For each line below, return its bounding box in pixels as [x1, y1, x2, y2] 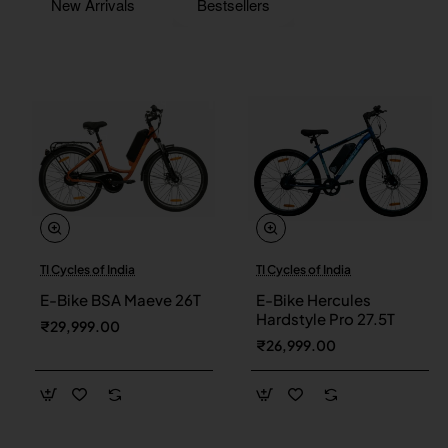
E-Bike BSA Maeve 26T [40, 289, 201, 309]
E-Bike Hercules [256, 289, 371, 309]
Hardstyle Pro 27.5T [256, 308, 395, 328]
